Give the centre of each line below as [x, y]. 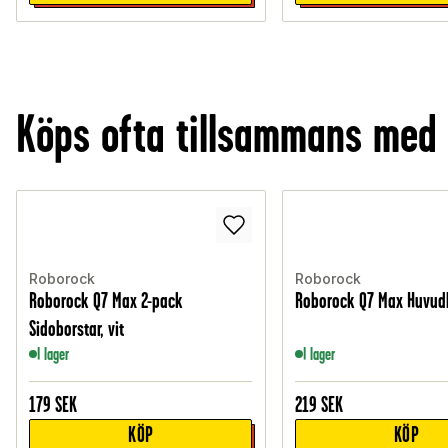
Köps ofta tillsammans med [226, 134]
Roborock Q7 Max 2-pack [106, 301]
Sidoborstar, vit [77, 329]
